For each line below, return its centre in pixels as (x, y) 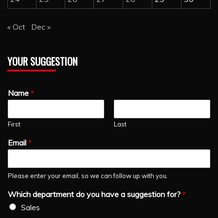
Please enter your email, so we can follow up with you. (88, 175)
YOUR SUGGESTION (42, 61)
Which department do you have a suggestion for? (95, 194)
